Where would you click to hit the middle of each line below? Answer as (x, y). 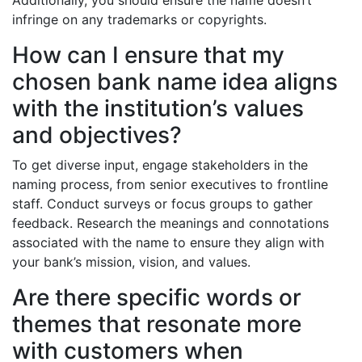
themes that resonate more (157, 324)
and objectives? (97, 135)
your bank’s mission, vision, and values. (131, 262)
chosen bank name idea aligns (175, 82)
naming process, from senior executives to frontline (170, 184)
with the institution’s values (158, 108)
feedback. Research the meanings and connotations (170, 223)
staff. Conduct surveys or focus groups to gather (162, 204)
